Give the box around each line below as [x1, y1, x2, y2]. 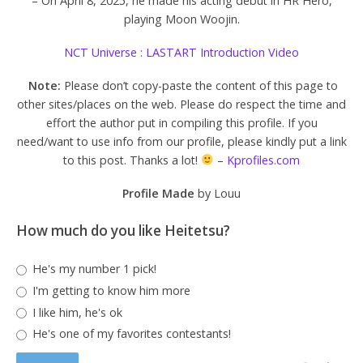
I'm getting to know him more [28, 282, 190, 298]
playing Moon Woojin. [123, 11, 240, 28]
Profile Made [122, 185, 194, 201]
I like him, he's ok [28, 304, 122, 320]
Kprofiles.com [227, 152, 301, 168]
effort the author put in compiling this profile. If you [45, 115, 318, 130]
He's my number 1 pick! [28, 261, 156, 277]
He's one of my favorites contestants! [28, 326, 231, 342]
